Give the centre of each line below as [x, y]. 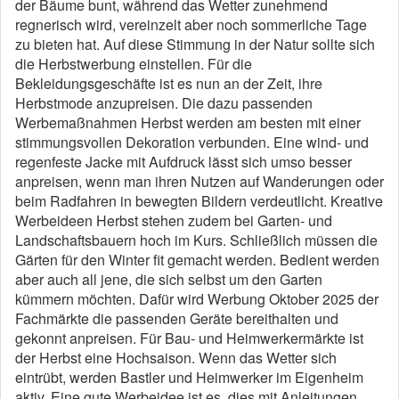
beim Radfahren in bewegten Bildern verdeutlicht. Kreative [199, 201]
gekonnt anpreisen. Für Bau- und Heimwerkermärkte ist [189, 338]
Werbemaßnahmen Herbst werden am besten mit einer [188, 123]
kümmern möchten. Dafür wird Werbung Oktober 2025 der [197, 299]
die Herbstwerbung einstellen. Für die [134, 64]
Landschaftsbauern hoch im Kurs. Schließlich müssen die [196, 240]
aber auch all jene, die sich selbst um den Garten [169, 280]
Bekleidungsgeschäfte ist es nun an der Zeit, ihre [169, 84]
